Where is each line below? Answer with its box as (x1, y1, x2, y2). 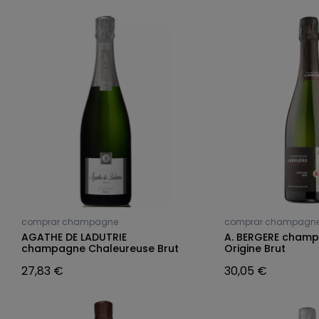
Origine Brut (224, 241, 286, 256)
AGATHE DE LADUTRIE (21, 229, 127, 244)
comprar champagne (21, 215, 118, 228)
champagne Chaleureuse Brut (21, 241, 179, 256)
